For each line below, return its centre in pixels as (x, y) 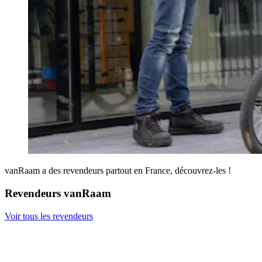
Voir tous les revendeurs (49, 216)
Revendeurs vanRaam (58, 194)
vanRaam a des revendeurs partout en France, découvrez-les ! (118, 171)
